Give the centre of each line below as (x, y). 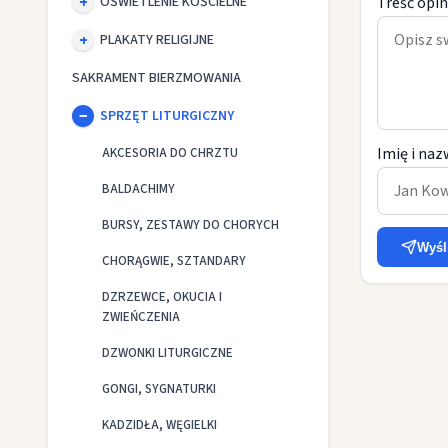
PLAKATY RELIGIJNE (157, 40)
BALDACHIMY (138, 189)
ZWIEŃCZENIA (141, 317)
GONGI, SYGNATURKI (159, 389)
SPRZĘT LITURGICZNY (167, 116)
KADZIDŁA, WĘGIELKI (159, 425)
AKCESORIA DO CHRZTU (170, 153)
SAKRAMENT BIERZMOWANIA (156, 78)
